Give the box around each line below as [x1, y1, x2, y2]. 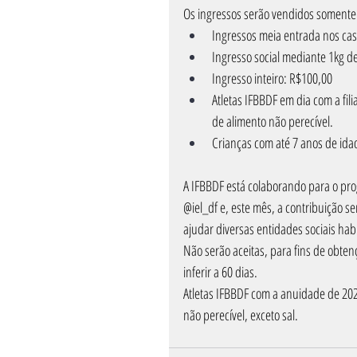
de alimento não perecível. [212, 112, 333, 131]
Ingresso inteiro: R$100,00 [212, 69, 332, 88]
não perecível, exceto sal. [183, 305, 298, 324]
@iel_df [183, 198, 218, 217]
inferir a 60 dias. [183, 262, 257, 281]
